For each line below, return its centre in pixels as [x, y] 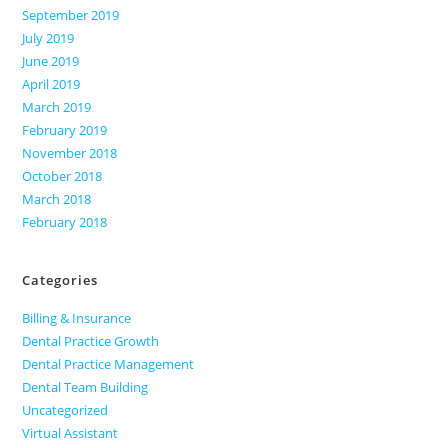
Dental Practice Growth [91, 340]
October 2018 [62, 175]
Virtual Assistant [70, 432]
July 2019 [48, 37]
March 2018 [57, 198]
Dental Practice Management [108, 363]
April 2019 [51, 83]
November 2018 [70, 152]
